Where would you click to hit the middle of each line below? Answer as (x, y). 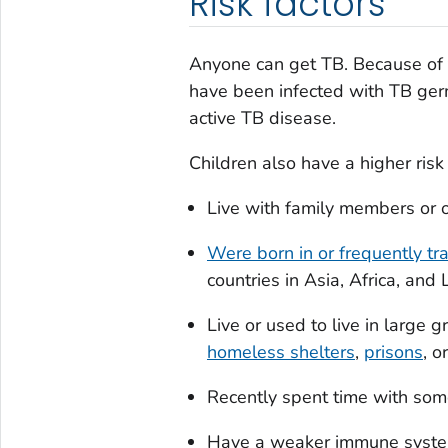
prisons (393, 352)
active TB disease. (262, 118)
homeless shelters (280, 352)
